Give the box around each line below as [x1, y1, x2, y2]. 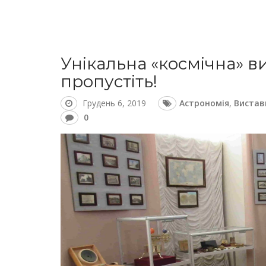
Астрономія [179, 97, 229, 109]
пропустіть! [61, 71, 157, 91]
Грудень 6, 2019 [83, 97, 146, 109]
